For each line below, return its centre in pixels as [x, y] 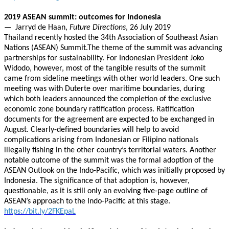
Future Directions [98, 28]
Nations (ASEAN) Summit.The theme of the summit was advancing [113, 48]
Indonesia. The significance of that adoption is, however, [97, 181]
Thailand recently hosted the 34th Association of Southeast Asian [111, 38]
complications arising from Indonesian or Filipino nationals [101, 140]
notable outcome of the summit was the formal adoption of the [109, 161]
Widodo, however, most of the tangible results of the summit [105, 68]
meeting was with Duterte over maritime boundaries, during [105, 89]
